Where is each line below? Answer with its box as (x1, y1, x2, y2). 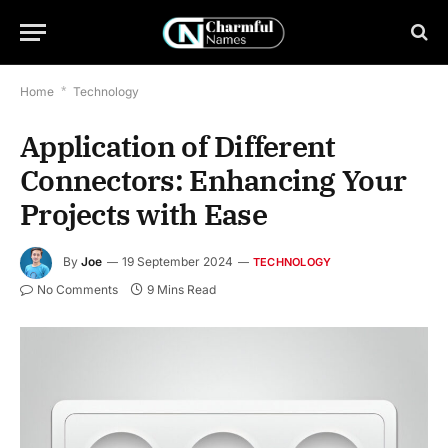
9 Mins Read (147, 282, 216, 297)
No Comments (37, 282, 118, 297)
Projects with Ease (20, 195, 267, 233)
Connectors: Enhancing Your (20, 161, 407, 199)
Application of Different (20, 127, 336, 165)
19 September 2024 (122, 254, 233, 270)
